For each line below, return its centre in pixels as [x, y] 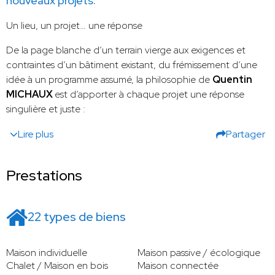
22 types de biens [77, 217]
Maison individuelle [47, 253]
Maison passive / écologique [199, 253]
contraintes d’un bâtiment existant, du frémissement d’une [132, 65]
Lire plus [36, 134]
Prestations [44, 176]
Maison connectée [178, 266]
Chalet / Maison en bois [57, 266]
